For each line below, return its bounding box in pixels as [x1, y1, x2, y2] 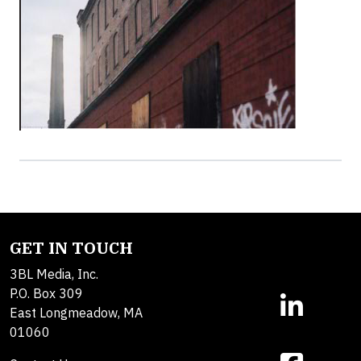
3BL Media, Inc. [10, 266, 98, 282]
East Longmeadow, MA [10, 305, 143, 321]
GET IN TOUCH [10, 237, 133, 259]
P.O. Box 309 [10, 285, 83, 301]
